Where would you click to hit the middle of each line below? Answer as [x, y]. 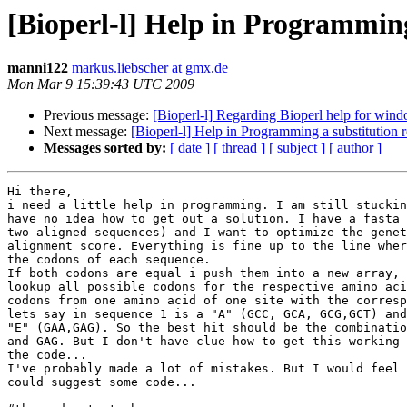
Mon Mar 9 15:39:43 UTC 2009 [101, 84]
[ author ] [355, 148]
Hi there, [40, 192]
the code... [47, 355]
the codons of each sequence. [109, 260]
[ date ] [190, 148]
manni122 [38, 68]
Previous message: [98, 115]
